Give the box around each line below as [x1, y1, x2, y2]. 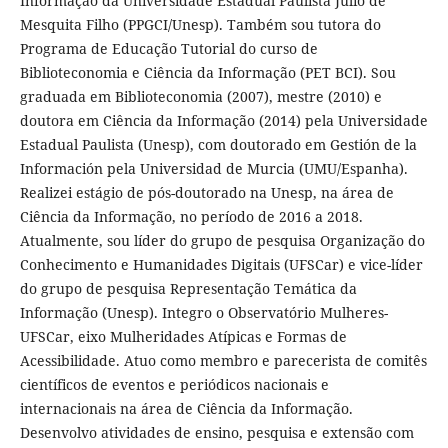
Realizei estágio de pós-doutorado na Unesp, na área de [19, 183, 394, 203]
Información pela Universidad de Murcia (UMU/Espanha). [19, 159, 408, 179]
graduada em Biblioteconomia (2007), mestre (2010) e [19, 87, 382, 107]
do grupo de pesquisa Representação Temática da [19, 279, 357, 299]
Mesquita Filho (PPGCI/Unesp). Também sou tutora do [19, 15, 381, 35]
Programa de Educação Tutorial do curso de [19, 39, 318, 59]
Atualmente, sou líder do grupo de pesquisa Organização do [19, 231, 425, 251]
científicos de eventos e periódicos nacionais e [19, 375, 329, 395]
